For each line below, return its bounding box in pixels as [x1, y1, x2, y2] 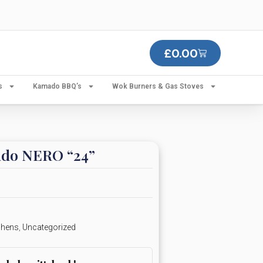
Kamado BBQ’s [33, 82, 82, 90]
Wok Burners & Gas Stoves [112, 82, 204, 90]
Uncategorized [22, 222, 76, 232]
